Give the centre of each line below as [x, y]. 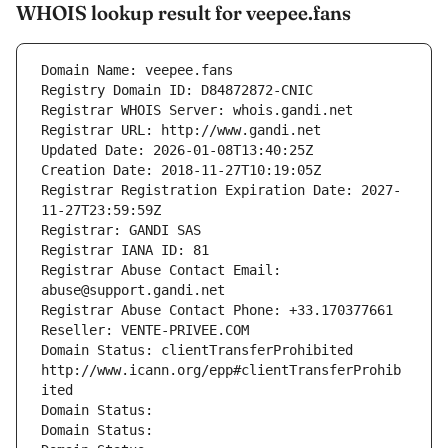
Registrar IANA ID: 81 [125, 250]
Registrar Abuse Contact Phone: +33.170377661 [217, 310]
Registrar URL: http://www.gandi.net [181, 130]
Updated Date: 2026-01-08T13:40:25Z [177, 150]
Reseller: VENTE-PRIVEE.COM [145, 330]
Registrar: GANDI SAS [121, 230]
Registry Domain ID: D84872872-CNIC [177, 90]
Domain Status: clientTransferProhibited [197, 350]
